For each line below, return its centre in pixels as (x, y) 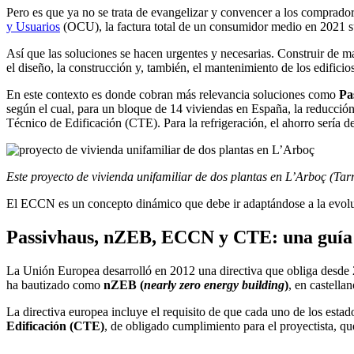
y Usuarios (33, 27)
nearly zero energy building (214, 284)
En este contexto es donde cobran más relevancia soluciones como (173, 95)
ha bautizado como (55, 284)
